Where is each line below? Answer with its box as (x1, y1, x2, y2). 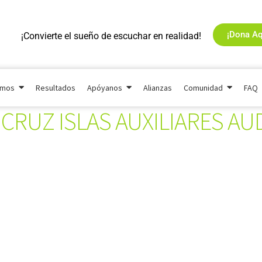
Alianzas (143, 82, 172, 94)
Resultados (36, 82, 75, 94)
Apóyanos (87, 82, 122, 94)
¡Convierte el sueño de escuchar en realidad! (20, 30, 201, 42)
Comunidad (184, 82, 223, 94)
